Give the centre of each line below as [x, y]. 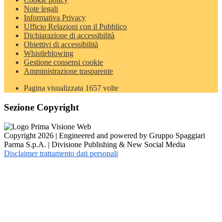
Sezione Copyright [41, 107]
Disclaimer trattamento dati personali [61, 153]
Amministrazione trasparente [68, 71]
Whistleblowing [49, 54]
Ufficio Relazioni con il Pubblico [75, 27]
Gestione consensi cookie [63, 62]
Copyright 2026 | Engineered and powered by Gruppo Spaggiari [105, 135]
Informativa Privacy [55, 18]
